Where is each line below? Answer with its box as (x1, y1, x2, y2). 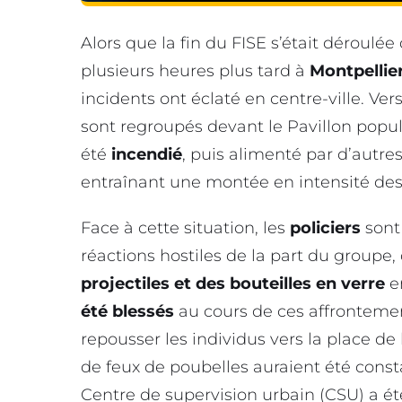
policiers (290, 218, 361, 239)
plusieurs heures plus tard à (81, 60, 305, 81)
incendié (111, 144, 182, 164)
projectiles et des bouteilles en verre (81, 274, 385, 294)
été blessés (81, 301, 174, 322)
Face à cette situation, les (81, 218, 290, 239)
